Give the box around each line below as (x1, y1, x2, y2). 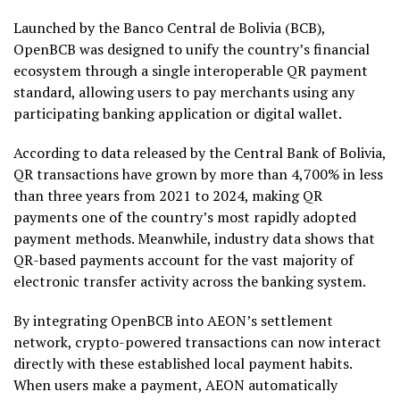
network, (13, 332, 75, 352)
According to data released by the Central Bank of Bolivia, (13, 143, 386, 162)
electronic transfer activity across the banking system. (13, 271, 366, 291)
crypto (75, 332, 119, 352)
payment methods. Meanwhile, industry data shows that (13, 229, 375, 248)
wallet (298, 104, 338, 123)
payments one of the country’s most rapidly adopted (13, 207, 356, 227)
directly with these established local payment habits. (13, 354, 352, 373)
